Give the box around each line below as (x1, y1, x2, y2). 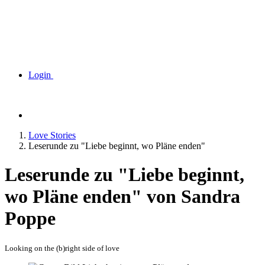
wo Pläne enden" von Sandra (5, 186, 240, 208)
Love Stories (28, 130, 76, 140)
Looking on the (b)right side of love (5, 243, 119, 253)
